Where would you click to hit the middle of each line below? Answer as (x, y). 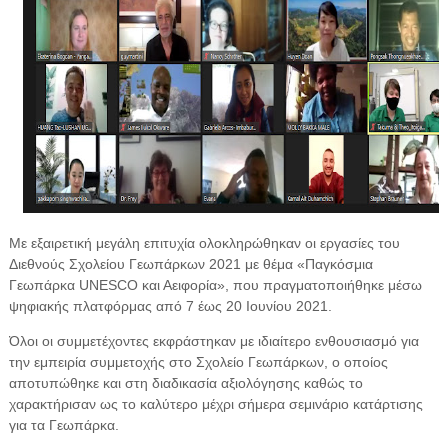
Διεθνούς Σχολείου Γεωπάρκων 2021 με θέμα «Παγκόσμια (190, 263)
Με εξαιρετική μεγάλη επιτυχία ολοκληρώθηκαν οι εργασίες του (204, 242)
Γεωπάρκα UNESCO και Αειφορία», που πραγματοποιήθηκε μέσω (215, 284)
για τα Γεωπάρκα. (63, 424)
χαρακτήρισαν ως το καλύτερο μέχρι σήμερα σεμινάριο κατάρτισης (215, 403)
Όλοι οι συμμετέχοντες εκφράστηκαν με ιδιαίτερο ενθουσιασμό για (213, 340)
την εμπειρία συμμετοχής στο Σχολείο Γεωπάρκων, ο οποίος (198, 361)
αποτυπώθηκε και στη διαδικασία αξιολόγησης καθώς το (185, 382)
